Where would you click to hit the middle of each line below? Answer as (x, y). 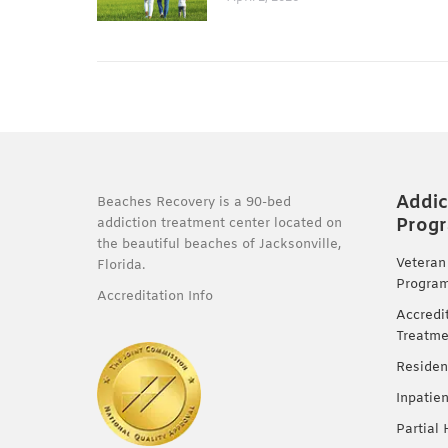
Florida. (121, 265)
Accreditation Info (157, 296)
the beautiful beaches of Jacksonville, (219, 244)
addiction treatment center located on (219, 223)
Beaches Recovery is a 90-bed (194, 202)
